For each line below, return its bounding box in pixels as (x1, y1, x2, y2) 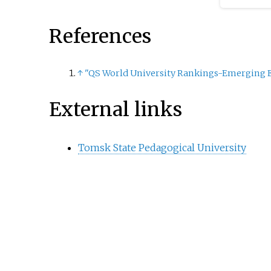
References (48, 24, 151, 48)
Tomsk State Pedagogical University (77, 141, 246, 154)
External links (48, 97, 182, 122)
